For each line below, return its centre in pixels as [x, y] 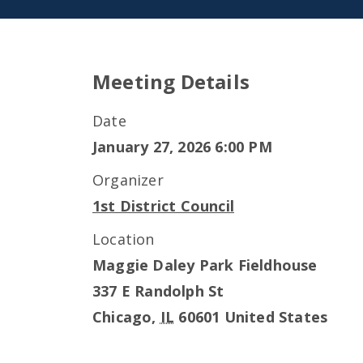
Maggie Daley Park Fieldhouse [205, 265]
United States [276, 317]
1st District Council [163, 206]
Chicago [122, 317]
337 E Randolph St [158, 291]
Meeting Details [171, 81]
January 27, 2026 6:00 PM [182, 147]
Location [124, 239]
